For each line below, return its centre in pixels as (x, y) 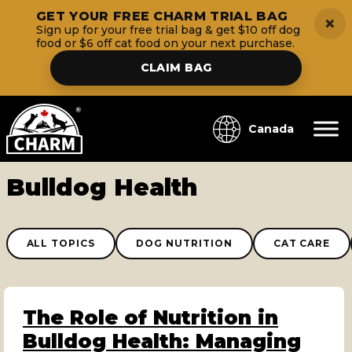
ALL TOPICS (61, 244)
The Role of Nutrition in (150, 318)
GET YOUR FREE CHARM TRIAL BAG (162, 16)
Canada (271, 129)
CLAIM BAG (176, 68)
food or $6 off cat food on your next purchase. (165, 43)
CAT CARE (302, 244)
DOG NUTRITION (184, 244)
